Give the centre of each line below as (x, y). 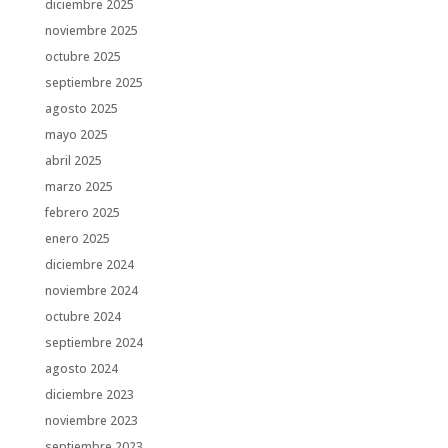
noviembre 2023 (91, 420)
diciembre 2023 (89, 394)
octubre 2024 (82, 316)
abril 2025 (73, 160)
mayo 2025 (76, 134)
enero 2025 (77, 238)
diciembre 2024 (89, 264)
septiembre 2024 (93, 342)
